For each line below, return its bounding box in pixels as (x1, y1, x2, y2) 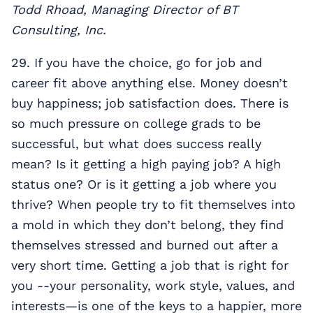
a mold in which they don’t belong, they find (11, 217, 284, 232)
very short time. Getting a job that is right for (11, 257, 289, 272)
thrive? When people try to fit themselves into (11, 196, 296, 212)
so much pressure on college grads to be (11, 115, 261, 131)
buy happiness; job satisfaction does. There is (11, 95, 289, 110)
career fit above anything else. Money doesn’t (11, 75, 288, 90)
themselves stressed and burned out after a (11, 237, 278, 252)
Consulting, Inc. (11, 22, 106, 37)
